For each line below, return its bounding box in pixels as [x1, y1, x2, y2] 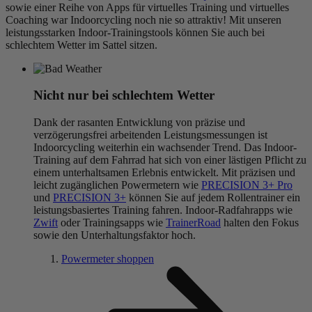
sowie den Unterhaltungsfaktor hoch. [33, 229, 196, 242]
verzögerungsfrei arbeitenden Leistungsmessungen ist [33, 129, 267, 141]
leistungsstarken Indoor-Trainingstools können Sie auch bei [6, 26, 265, 38]
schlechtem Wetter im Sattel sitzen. [6, 38, 157, 51]
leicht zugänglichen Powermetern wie [33, 179, 201, 192]
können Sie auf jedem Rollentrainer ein [126, 192, 300, 204]
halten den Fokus [221, 217, 299, 229]
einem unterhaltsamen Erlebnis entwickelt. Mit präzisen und [33, 166, 295, 179]
